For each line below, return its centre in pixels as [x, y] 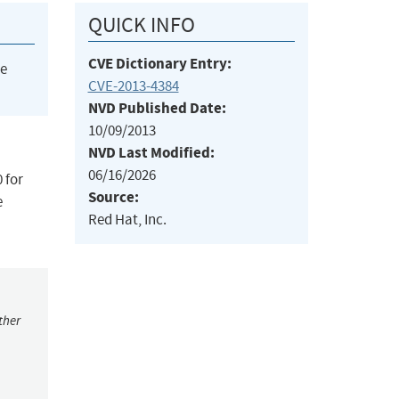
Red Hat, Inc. [127, 220]
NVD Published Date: [157, 109]
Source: [113, 198]
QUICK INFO [141, 25]
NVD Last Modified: [151, 153]
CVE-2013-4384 [133, 86]
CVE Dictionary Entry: [159, 64]
